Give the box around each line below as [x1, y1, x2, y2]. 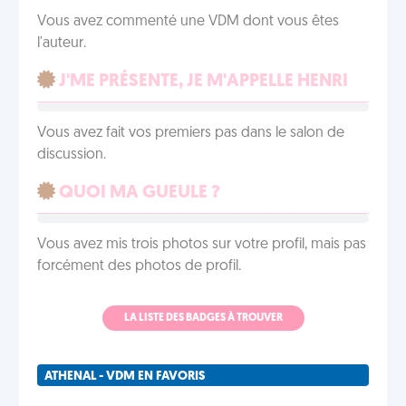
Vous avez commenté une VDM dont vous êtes [37, 14, 339, 29]
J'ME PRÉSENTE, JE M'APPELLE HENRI [55, 72, 348, 91]
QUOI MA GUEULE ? [55, 184, 220, 202]
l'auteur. [37, 36, 86, 51]
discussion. [37, 148, 106, 162]
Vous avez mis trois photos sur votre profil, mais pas [37, 237, 366, 252]
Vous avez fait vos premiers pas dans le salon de [37, 126, 344, 140]
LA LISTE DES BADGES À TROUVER [123, 313, 283, 324]
